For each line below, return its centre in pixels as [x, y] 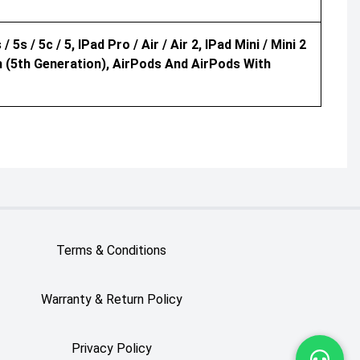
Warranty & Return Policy [111, 299]
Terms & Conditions [112, 250]
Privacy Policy [111, 349]
